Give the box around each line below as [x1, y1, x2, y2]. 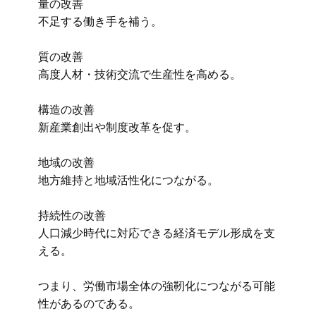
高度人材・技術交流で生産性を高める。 [38, 66, 241, 82]
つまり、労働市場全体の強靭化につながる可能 [38, 278, 275, 293]
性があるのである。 [38, 296, 140, 311]
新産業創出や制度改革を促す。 [38, 119, 196, 135]
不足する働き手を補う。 [38, 13, 162, 29]
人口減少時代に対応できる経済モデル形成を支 [38, 225, 275, 241]
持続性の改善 [38, 207, 106, 223]
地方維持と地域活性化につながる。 [38, 172, 219, 188]
